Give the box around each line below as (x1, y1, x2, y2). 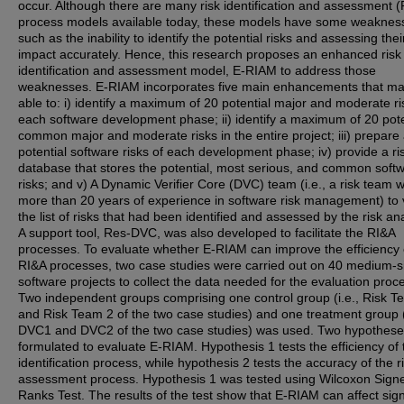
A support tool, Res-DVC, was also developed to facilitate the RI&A (18, 225, 395, 240)
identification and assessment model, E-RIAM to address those (18, 63, 376, 78)
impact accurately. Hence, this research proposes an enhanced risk (18, 47, 401, 61)
